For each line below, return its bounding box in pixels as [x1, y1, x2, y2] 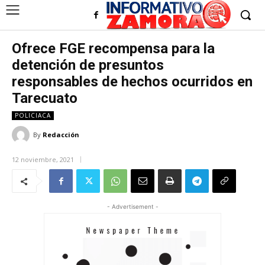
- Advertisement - [106, 203, 159, 211]
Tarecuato [12, 90, 77, 106]
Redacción [43, 130, 79, 139]
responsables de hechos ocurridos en [12, 73, 253, 90]
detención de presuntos [12, 57, 164, 73]
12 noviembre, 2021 [12, 155, 74, 164]
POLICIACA [15, 111, 51, 119]
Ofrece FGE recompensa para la [12, 40, 215, 57]
